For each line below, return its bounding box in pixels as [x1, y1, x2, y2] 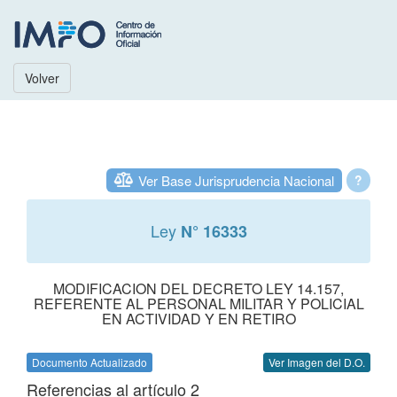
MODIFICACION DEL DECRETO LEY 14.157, [53, 278, 344, 299]
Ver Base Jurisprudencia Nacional [138, 171, 334, 190]
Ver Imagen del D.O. [269, 354, 365, 370]
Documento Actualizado [32, 354, 147, 370]
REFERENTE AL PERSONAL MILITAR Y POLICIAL [33, 293, 364, 314]
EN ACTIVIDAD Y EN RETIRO [101, 308, 296, 329]
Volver [25, 69, 59, 87]
